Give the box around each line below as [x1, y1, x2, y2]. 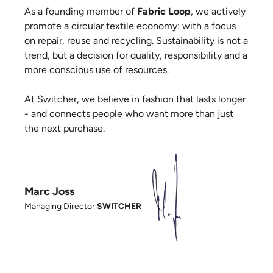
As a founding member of [24, 5, 137, 17]
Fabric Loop [137, 5, 191, 17]
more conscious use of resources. [24, 64, 169, 76]
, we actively [191, 5, 246, 17]
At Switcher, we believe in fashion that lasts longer [24, 93, 246, 105]
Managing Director [24, 201, 97, 211]
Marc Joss [24, 185, 74, 198]
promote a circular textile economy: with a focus [24, 20, 236, 32]
